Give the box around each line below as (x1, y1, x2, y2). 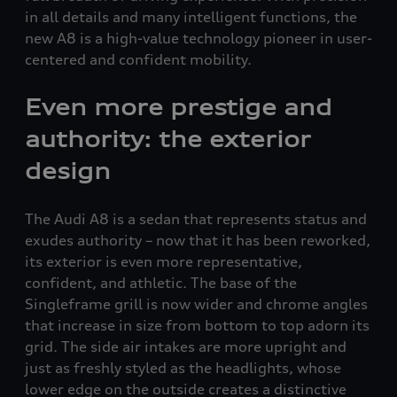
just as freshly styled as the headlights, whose (25, 359, 341, 378)
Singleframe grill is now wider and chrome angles (25, 295, 368, 314)
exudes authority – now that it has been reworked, (25, 231, 370, 250)
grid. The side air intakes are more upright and (25, 338, 346, 356)
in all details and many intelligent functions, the (25, 8, 357, 27)
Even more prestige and (25, 94, 332, 121)
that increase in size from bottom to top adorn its (25, 316, 370, 335)
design (25, 158, 111, 185)
